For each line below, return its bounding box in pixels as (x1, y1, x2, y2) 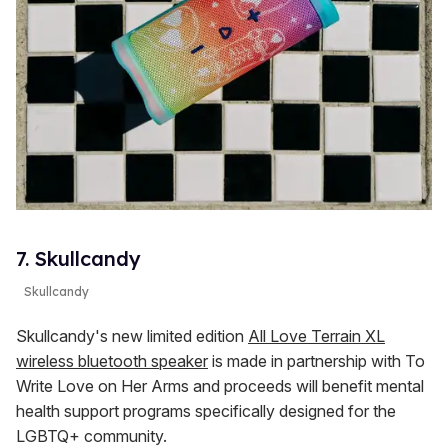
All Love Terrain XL (248, 326, 385, 347)
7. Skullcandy (16, 246, 141, 272)
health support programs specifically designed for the (16, 401, 396, 422)
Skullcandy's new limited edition (16, 326, 248, 347)
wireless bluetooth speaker (16, 351, 208, 372)
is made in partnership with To (208, 351, 425, 372)
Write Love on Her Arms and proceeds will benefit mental (16, 376, 424, 397)
